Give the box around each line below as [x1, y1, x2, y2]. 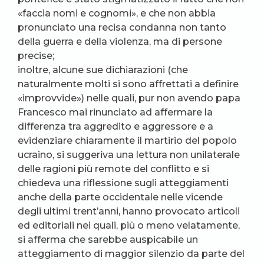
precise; [18, 49, 54, 61]
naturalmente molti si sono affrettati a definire [18, 78, 239, 90]
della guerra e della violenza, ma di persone [18, 35, 222, 47]
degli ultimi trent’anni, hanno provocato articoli [18, 205, 240, 217]
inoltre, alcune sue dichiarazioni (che [18, 64, 188, 75]
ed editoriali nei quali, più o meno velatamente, [18, 219, 240, 231]
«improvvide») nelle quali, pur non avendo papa [18, 92, 240, 104]
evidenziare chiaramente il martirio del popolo [18, 134, 237, 146]
